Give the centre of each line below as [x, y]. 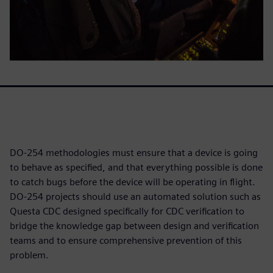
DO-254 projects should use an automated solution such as [135, 197]
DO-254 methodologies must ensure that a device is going [134, 153]
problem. [29, 255]
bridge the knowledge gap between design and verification [134, 226]
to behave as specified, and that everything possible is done [136, 167]
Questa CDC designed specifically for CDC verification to [127, 211]
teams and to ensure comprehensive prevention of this [126, 240]
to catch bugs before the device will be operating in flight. [133, 182]
